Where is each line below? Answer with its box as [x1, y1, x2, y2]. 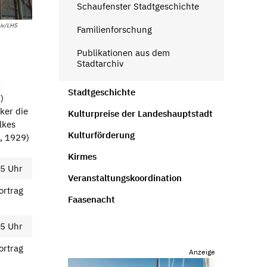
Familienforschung [76, 23, 152, 35]
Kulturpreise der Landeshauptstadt [67, 107, 213, 119]
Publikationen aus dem [76, 46, 170, 58]
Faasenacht [67, 193, 115, 205]
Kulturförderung [67, 129, 135, 141]
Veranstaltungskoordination [67, 172, 182, 184]
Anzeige [189, 247, 215, 256]
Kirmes [67, 150, 97, 162]
